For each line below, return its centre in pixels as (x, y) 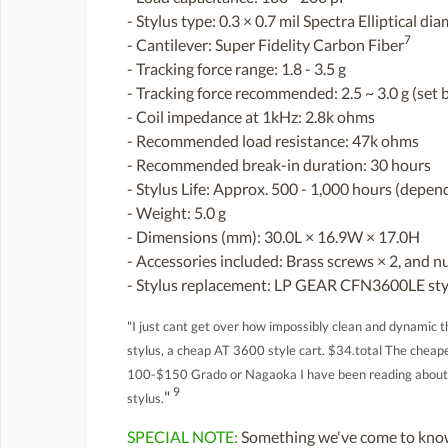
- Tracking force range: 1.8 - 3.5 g (236, 69)
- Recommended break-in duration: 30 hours (279, 165)
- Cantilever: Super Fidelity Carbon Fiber (265, 45)
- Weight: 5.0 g (176, 213)
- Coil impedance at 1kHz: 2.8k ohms (251, 117)
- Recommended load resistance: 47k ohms (273, 141)
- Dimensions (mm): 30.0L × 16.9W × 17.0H (273, 237)
